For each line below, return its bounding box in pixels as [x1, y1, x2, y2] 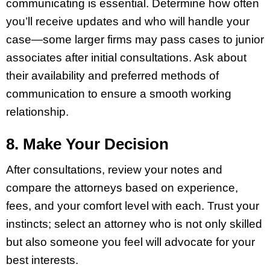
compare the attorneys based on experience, [6, 181, 238, 195]
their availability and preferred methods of [6, 69, 219, 82]
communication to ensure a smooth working [6, 87, 231, 100]
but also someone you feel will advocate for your [6, 236, 255, 249]
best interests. [6, 254, 78, 267]
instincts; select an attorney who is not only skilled [6, 218, 262, 231]
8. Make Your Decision [6, 134, 169, 153]
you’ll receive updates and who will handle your [6, 14, 250, 28]
